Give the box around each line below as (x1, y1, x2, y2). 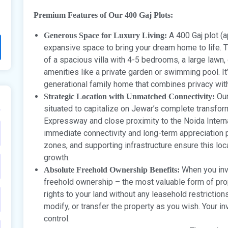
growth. (44, 152, 70, 162)
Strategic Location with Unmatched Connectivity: (44, 92, 215, 101)
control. (44, 213, 70, 223)
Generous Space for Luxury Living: (44, 31, 167, 40)
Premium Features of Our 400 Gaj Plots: (34, 10, 173, 19)
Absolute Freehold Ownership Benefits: (44, 165, 180, 174)
